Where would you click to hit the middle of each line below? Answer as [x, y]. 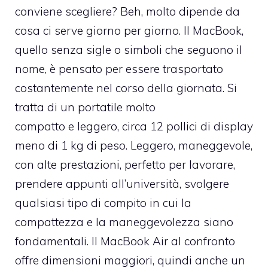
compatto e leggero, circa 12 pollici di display [134, 127]
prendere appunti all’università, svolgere [122, 184]
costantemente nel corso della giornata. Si [126, 88]
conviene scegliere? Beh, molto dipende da [127, 12]
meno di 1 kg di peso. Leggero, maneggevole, [134, 146]
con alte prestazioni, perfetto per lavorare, [125, 165]
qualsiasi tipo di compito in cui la [103, 203]
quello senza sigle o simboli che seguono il [129, 50]
